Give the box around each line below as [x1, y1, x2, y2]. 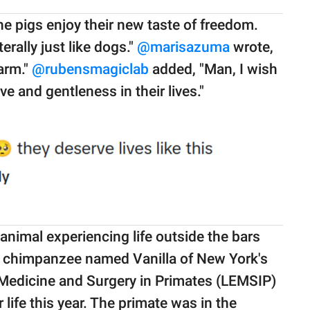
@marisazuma [137, 38, 230, 55]
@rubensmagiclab [32, 60, 149, 77]
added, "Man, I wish [149, 60, 277, 77]
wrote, [230, 38, 273, 55]
